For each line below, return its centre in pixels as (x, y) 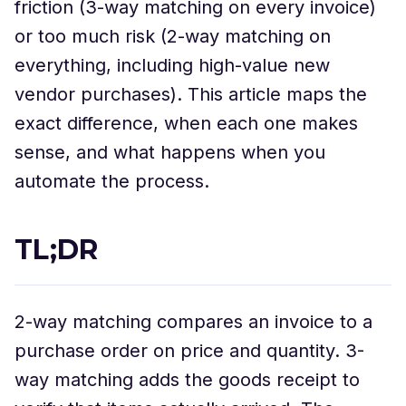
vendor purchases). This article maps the (191, 94)
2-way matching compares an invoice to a (193, 322)
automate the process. (112, 181)
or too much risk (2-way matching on (173, 36)
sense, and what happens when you (170, 152)
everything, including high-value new (172, 65)
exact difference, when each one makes (186, 123)
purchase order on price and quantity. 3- (189, 351)
